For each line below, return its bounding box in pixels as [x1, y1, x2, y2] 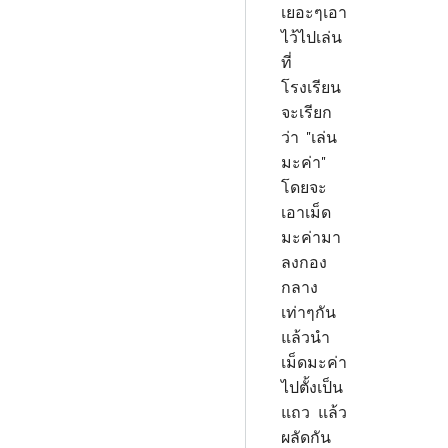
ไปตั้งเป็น [281, 377, 343, 397]
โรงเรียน [281, 77, 345, 97]
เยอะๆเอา [281, 2, 347, 22]
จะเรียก [281, 102, 332, 122]
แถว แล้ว [281, 402, 347, 422]
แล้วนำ [281, 327, 330, 347]
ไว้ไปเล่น [281, 27, 342, 47]
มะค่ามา [281, 227, 341, 247]
